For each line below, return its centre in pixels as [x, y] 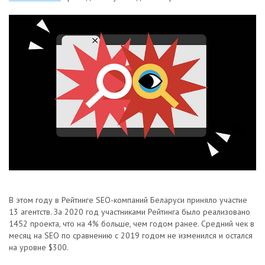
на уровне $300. [39, 247]
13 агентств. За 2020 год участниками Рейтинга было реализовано [130, 212]
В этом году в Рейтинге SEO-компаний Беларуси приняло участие [128, 200]
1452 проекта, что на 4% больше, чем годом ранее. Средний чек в [132, 224]
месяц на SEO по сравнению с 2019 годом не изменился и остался [131, 235]
